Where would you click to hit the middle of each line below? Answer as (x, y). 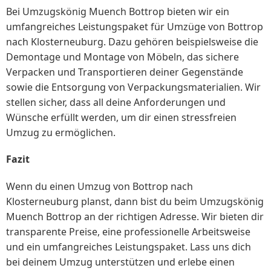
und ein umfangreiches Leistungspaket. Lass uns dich (129, 247)
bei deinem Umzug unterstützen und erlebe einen (120, 262)
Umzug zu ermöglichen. (61, 133)
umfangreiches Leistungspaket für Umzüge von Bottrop (135, 27)
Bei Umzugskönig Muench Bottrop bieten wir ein (118, 12)
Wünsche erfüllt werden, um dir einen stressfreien (121, 118)
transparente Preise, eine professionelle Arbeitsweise (128, 231)
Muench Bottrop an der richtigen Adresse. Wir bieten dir (135, 216)
